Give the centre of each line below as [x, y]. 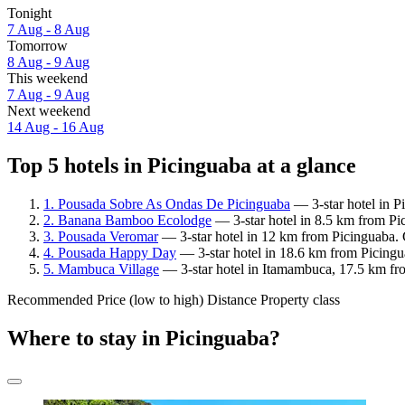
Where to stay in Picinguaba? [144, 338]
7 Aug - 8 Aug [48, 30]
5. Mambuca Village [101, 268]
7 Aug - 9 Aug [48, 95]
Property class [300, 299]
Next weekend [49, 111]
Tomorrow [38, 46]
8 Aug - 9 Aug [48, 62]
